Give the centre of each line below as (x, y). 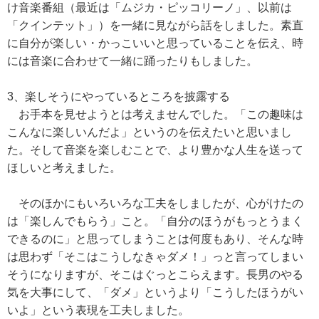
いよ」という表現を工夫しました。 (98, 310)
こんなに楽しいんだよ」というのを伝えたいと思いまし (150, 132)
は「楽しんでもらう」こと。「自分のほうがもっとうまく (155, 221)
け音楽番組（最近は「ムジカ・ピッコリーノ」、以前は (150, 7)
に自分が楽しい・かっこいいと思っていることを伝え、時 (155, 43)
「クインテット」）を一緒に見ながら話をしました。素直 (155, 25)
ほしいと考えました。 (64, 168)
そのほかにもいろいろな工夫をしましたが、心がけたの (155, 203)
